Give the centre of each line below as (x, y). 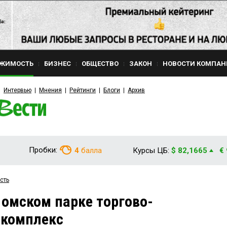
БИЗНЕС (58, 64)
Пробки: (43, 150)
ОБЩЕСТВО (100, 64)
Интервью (17, 90)
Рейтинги (83, 90)
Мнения (50, 90)
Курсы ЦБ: (151, 150)
